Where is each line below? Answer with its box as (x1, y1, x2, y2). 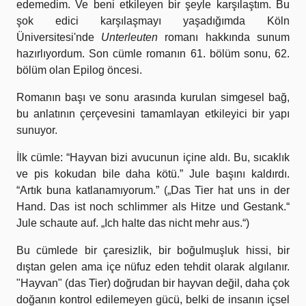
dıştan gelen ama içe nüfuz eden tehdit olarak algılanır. (16, 261, 290, 273)
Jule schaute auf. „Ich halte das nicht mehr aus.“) (16, 217, 249, 229)
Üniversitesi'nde (16, 31, 102, 44)
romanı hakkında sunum (158, 31, 290, 44)
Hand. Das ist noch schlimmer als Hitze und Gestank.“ (16, 201, 290, 213)
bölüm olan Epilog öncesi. (16, 64, 142, 76)
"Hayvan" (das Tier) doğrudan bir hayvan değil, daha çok (16, 277, 290, 290)
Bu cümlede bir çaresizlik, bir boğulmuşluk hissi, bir (16, 245, 290, 257)
